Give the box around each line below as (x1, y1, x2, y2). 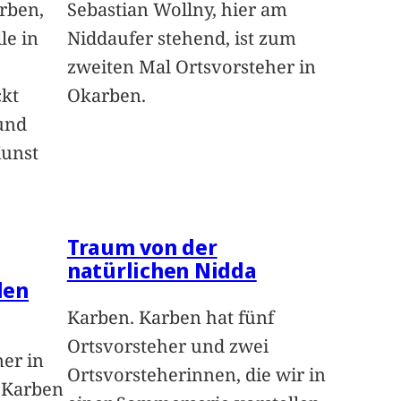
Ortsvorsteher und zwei (66, 334, 269, 359)
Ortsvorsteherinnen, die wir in (66, 363, 326, 388)
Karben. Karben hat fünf (66, 305, 274, 330)
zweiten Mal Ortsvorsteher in (66, 55, 316, 80)
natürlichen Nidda (66, 255, 257, 286)
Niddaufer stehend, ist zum (66, 26, 296, 51)
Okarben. (66, 83, 146, 108)
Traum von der (66, 232, 218, 262)
